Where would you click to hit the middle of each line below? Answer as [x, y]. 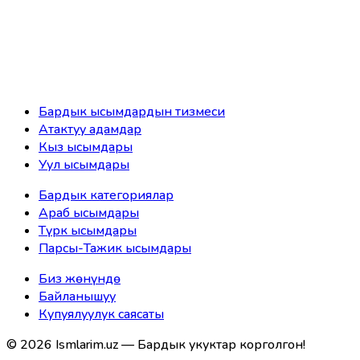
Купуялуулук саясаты [101, 314]
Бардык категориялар [106, 195]
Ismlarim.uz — [95, 344]
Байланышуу [77, 296]
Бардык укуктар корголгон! [221, 344]
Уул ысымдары [84, 164]
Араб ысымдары [89, 213]
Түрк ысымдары [88, 230]
